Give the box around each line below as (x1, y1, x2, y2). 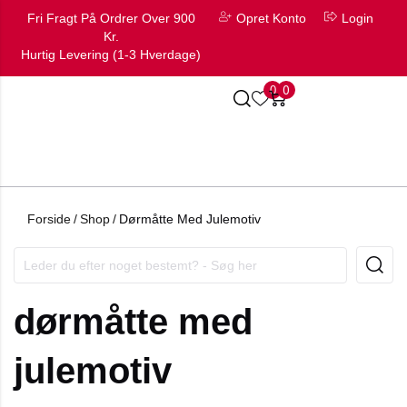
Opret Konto (236, 11, 306, 25)
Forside (27, 212, 71, 226)
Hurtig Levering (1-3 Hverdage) (21, 47, 201, 62)
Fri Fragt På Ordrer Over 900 (26, 11, 195, 25)
